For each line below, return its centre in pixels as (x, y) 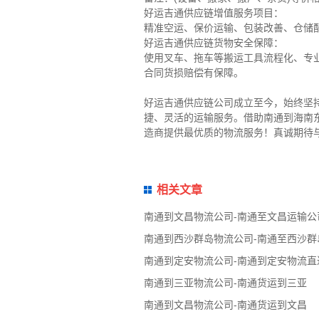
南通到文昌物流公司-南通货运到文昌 (225, 305)
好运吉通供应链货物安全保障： (213, 43)
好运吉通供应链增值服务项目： (213, 13)
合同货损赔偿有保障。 (193, 73)
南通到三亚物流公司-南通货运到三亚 (225, 283)
